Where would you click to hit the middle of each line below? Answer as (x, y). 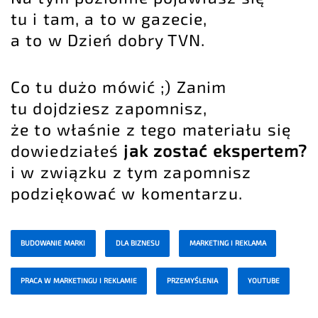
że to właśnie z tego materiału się (151, 130)
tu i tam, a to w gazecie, (109, 19)
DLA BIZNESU (137, 243)
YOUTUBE (263, 281)
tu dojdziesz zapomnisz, (109, 108)
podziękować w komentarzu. (127, 193)
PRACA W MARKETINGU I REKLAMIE (79, 281)
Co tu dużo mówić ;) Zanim (119, 87)
